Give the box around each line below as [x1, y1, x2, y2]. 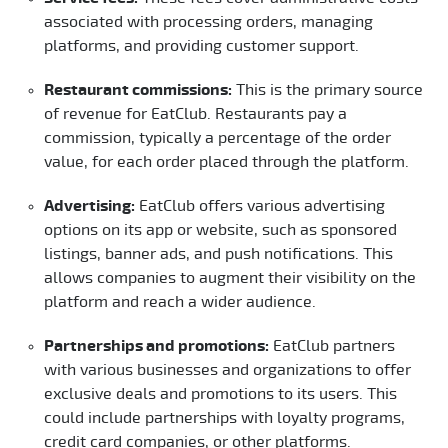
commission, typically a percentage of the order [44, 129, 391, 146]
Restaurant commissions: [44, 81, 232, 98]
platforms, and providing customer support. [44, 37, 359, 54]
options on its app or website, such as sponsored [44, 221, 397, 238]
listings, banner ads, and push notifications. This [44, 245, 393, 262]
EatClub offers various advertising [135, 197, 385, 214]
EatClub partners [269, 337, 395, 354]
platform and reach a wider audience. [44, 293, 316, 310]
